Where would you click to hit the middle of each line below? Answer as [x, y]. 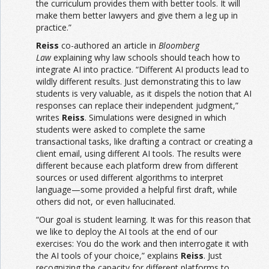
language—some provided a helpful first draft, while [137, 189]
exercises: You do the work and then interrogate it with [142, 243]
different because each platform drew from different [137, 165]
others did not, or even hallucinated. [106, 201]
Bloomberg [179, 45]
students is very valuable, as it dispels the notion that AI [144, 93]
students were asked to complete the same [121, 129]
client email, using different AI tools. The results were [139, 153]
